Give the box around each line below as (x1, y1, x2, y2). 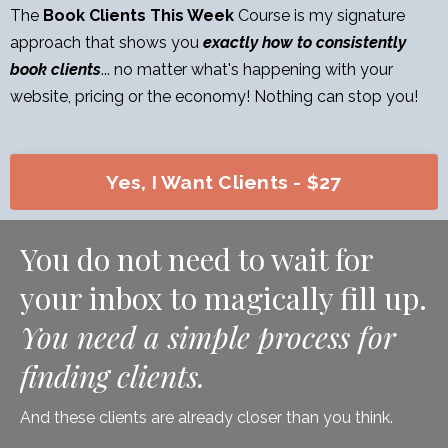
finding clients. (20, 355, 205, 396)
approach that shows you (10, 32, 203, 52)
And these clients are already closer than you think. (20, 407, 393, 427)
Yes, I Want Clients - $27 (106, 170, 342, 193)
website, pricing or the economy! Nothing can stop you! (10, 86, 418, 106)
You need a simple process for (20, 316, 396, 357)
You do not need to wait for (20, 238, 373, 279)
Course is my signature (234, 5, 405, 25)
